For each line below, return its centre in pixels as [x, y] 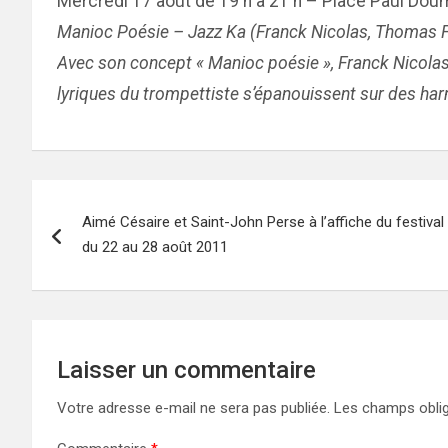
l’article [83, 281]
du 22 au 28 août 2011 [155, 247]
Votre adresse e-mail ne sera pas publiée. [193, 408]
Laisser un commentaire [186, 370]
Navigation [107, 199]
